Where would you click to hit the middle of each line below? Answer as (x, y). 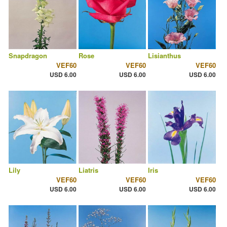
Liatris (88, 170)
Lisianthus (165, 56)
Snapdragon (28, 56)
